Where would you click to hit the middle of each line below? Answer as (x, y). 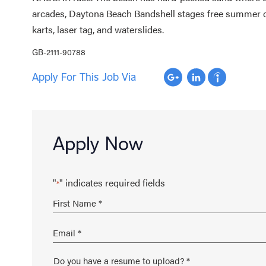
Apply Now (98, 143)
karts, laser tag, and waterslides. (98, 29)
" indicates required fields (112, 182)
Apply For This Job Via (84, 77)
